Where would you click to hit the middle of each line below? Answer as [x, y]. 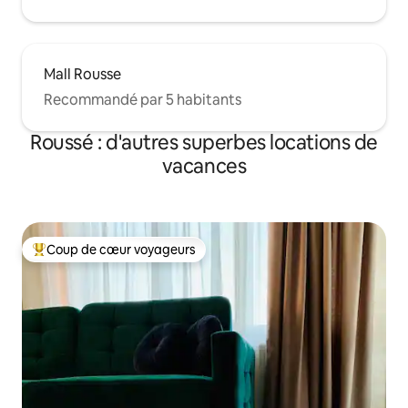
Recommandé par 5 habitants [143, 100]
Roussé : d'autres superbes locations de [204, 143]
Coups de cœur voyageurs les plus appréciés [164, 257]
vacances [204, 167]
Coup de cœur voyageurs [121, 250]
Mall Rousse [82, 75]
